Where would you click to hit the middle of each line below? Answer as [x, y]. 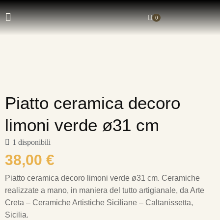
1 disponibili [31, 142]
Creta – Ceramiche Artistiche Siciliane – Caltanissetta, [99, 203]
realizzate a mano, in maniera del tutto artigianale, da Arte [105, 190]
